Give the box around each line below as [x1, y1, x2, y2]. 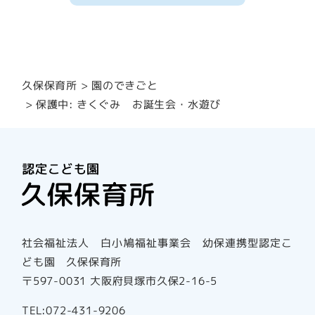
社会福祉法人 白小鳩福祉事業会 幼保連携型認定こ [22, 235, 293, 251]
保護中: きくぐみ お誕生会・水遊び [36, 97, 221, 112]
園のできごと [91, 78, 159, 94]
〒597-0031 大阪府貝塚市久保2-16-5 [22, 273, 218, 289]
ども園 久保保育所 [22, 254, 122, 270]
